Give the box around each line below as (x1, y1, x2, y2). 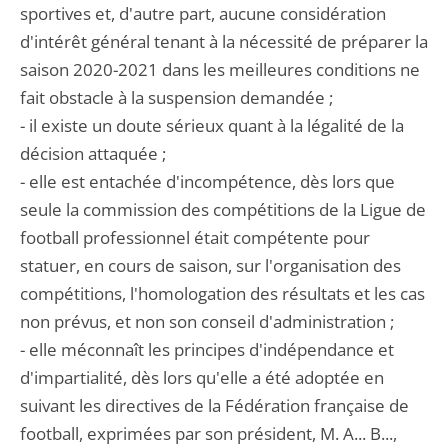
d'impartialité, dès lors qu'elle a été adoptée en (20, 366, 384, 389)
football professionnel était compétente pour (20, 226, 370, 249)
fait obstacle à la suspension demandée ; (20, 86, 333, 109)
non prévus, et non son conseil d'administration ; (20, 310, 394, 333)
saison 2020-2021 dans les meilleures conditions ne (20, 58, 420, 81)
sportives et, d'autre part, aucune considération (20, 2, 386, 25)
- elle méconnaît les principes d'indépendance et (20, 338, 394, 361)
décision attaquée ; (20, 142, 166, 165)
